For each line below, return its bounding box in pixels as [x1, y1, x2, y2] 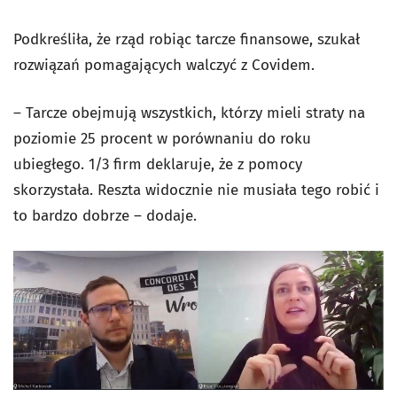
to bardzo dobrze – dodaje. [13, 206, 197, 225]
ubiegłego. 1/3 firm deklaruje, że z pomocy [13, 155, 302, 174]
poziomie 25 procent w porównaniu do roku [13, 129, 311, 148]
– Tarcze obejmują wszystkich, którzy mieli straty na [13, 104, 365, 122]
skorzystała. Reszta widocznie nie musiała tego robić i [13, 181, 379, 199]
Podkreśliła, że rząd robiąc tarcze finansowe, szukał [13, 30, 360, 49]
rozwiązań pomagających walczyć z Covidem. [13, 56, 315, 74]
